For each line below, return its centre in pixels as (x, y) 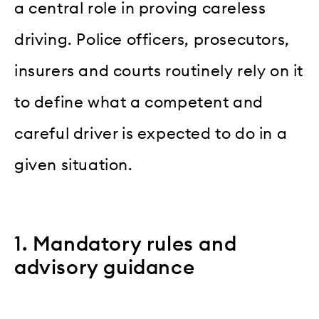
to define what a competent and (139, 103)
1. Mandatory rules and (126, 245)
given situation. (74, 166)
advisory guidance (105, 268)
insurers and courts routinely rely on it (159, 72)
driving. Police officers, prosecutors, (152, 40)
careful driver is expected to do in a (151, 134)
